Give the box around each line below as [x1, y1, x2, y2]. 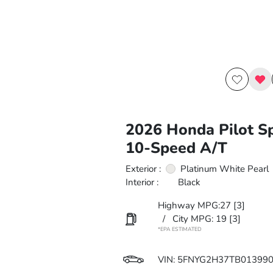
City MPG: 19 [172, 213, 227, 225]
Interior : [125, 176, 158, 188]
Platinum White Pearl [180, 163, 269, 175]
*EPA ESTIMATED [157, 225, 202, 233]
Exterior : [125, 163, 161, 175]
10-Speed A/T [125, 138, 227, 158]
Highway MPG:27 [157, 199, 231, 211]
